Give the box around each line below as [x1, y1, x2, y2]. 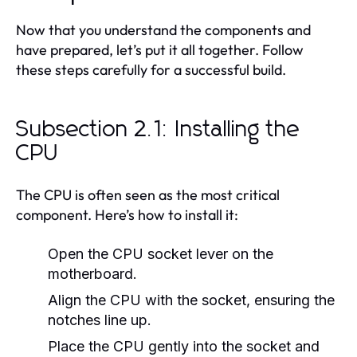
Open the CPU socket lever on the [48, 245, 273, 262]
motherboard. [48, 265, 137, 282]
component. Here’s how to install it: [16, 205, 238, 224]
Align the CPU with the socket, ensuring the [48, 291, 335, 308]
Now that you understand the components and [16, 20, 311, 39]
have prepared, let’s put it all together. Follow [16, 40, 304, 59]
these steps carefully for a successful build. [16, 60, 286, 79]
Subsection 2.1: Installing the [16, 118, 300, 141]
